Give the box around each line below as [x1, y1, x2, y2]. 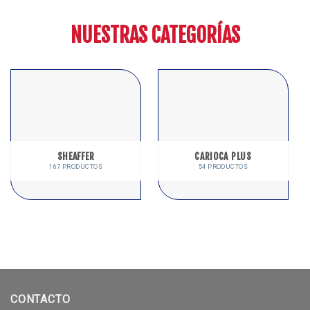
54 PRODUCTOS [198, 163, 248, 170]
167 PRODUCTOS [48, 163, 103, 170]
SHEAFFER [57, 149, 95, 162]
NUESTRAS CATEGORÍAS [70, 22, 240, 48]
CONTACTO [10, 292, 71, 306]
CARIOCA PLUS [194, 149, 252, 162]
